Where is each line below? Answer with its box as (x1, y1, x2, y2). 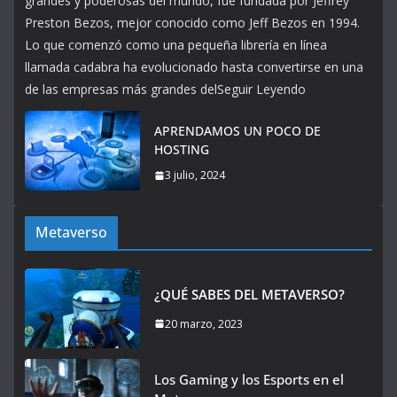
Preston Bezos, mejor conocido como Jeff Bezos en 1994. (25, 14, 360, 32)
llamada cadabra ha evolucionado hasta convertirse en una (25, 58, 363, 76)
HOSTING (154, 141, 209, 159)
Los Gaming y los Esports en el (154, 370, 344, 389)
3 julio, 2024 (165, 167, 225, 183)
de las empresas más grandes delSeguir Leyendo (25, 81, 306, 98)
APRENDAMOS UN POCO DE (154, 122, 321, 140)
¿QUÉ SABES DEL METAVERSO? (154, 284, 345, 303)
